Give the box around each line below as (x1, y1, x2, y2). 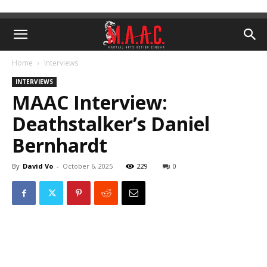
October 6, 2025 (63, 162, 113, 170)
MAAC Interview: (12, 89, 167, 115)
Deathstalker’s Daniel (12, 111, 210, 136)
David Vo (23, 162, 53, 170)
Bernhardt (12, 132, 107, 158)
